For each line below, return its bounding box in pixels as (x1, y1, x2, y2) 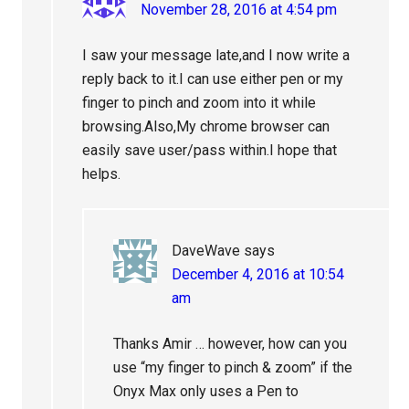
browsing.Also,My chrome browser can (82, 118, 330, 136)
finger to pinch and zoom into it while (82, 94, 317, 112)
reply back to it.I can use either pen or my (82, 70, 344, 89)
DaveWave (172, 242, 241, 260)
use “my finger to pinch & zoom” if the (113, 359, 353, 377)
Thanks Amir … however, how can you (113, 335, 348, 353)
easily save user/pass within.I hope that (82, 142, 338, 160)
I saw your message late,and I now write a (82, 47, 351, 65)
